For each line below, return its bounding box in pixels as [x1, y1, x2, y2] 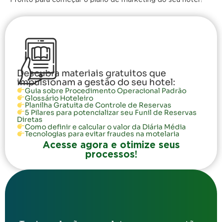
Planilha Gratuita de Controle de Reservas [24, 101, 171, 110]
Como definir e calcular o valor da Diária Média [24, 122, 186, 131]
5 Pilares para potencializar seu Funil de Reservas [24, 108, 197, 117]
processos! [85, 149, 137, 160]
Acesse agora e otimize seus [42, 139, 180, 150]
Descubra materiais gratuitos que [17, 68, 166, 79]
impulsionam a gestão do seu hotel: [17, 77, 175, 88]
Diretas [17, 114, 43, 124]
